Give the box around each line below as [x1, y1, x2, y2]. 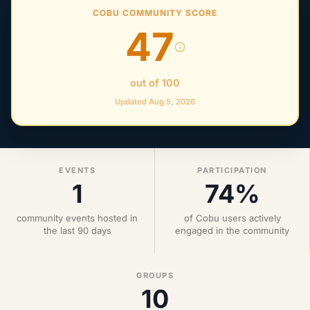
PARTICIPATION [197, 165, 267, 175]
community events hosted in [17, 212, 138, 224]
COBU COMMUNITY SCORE [93, 8, 217, 18]
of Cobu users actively [183, 212, 281, 224]
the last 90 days [43, 225, 111, 236]
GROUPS [136, 271, 174, 280]
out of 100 [130, 77, 180, 89]
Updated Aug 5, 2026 [115, 97, 195, 107]
